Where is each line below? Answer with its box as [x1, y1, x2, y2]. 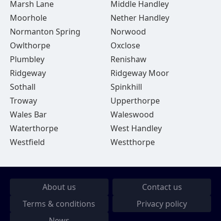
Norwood [110, 26, 146, 37]
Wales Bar [10, 109, 47, 120]
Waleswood [110, 109, 154, 120]
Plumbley [10, 54, 44, 65]
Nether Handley [110, 12, 169, 23]
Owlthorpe [10, 40, 50, 51]
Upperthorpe [110, 95, 160, 106]
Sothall [10, 81, 36, 92]
